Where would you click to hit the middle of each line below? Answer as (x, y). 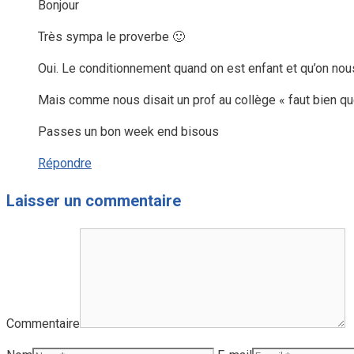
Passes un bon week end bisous (128, 132)
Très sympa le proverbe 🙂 (111, 37)
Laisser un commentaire (94, 201)
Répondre (65, 164)
